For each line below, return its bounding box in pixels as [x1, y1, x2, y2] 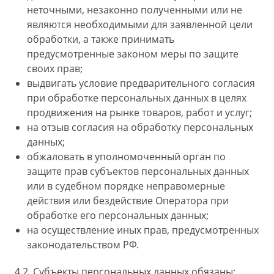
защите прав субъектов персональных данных [27, 165, 249, 178]
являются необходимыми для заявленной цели [27, 18, 253, 31]
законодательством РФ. [27, 238, 139, 251]
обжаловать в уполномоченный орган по [27, 150, 226, 163]
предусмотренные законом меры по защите [27, 47, 239, 61]
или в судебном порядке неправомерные [27, 179, 225, 193]
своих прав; [27, 62, 83, 75]
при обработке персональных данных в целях [27, 91, 246, 105]
